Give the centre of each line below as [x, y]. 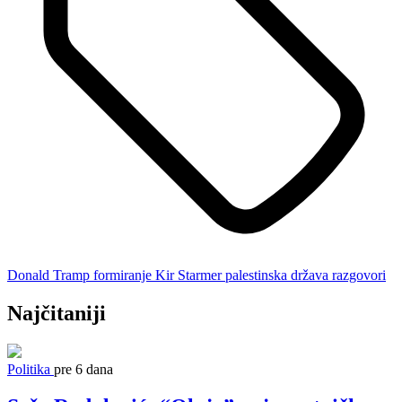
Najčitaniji [57, 313]
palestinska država [277, 275]
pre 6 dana [83, 369]
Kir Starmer [188, 275]
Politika [29, 369]
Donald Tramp [48, 275]
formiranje [122, 275]
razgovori [359, 275]
